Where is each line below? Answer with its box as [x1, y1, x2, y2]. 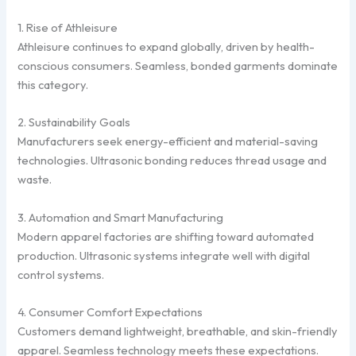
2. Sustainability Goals [17, 114, 131, 130]
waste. [17, 172, 52, 188]
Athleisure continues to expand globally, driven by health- [17, 38, 315, 54]
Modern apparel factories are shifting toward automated [17, 228, 315, 244]
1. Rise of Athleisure [17, 19, 118, 35]
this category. [17, 76, 89, 92]
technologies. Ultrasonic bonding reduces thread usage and [17, 153, 327, 168]
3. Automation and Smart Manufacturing [17, 209, 224, 225]
